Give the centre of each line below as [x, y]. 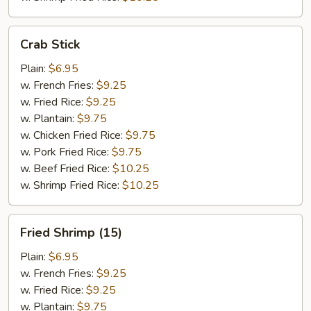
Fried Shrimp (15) [71, 233]
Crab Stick [50, 44]
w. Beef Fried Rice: [66, 169]
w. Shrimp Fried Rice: [71, 185]
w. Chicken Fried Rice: [73, 135]
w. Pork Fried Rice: [66, 152]
